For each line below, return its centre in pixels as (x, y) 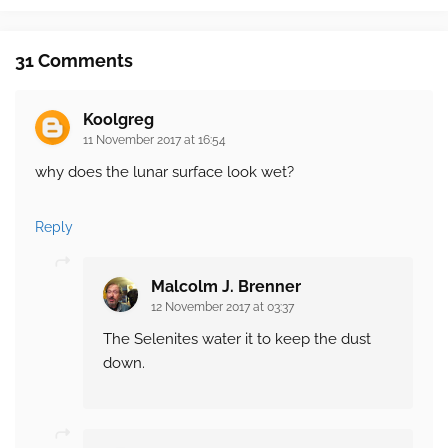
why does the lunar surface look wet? (164, 172)
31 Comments (74, 61)
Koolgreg (118, 120)
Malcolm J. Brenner (226, 287)
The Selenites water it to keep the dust (237, 339)
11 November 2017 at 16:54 (154, 140)
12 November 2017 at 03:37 (222, 307)
